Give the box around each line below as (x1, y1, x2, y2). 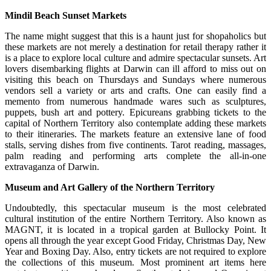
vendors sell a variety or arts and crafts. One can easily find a (5, 85, 266, 96)
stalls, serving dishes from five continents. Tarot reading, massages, (5, 140, 266, 151)
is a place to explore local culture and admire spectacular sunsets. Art (5, 53, 266, 64)
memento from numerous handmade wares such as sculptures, (5, 96, 266, 107)
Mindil (5, 10, 32, 21)
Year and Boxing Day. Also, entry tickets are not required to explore (5, 246, 266, 257)
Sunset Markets (60, 10, 126, 21)
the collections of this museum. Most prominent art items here (5, 257, 266, 268)
